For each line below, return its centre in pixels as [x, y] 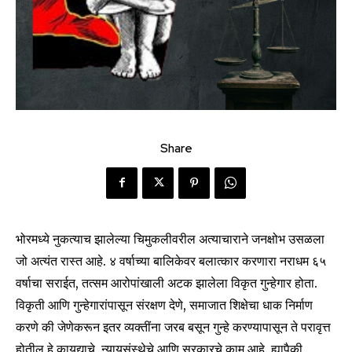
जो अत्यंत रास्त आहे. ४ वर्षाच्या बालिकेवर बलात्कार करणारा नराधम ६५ [171, 260]
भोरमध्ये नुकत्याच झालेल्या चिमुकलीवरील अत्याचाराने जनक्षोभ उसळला [170, 238]
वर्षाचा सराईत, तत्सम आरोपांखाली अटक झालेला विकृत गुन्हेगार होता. [167, 282]
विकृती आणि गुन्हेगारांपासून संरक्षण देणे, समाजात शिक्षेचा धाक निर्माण [164, 304]
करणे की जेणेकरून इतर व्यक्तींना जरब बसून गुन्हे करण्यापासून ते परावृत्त [173, 326]
